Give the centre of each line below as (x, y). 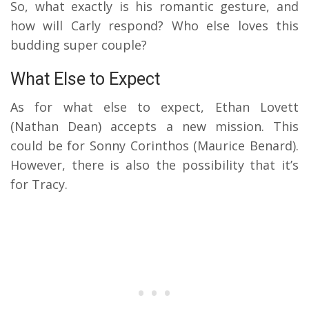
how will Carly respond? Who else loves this (154, 26)
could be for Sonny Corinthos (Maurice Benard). (154, 146)
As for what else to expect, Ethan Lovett (154, 107)
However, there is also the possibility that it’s (154, 165)
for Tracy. (41, 185)
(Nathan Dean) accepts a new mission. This (154, 127)
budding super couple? (79, 45)
